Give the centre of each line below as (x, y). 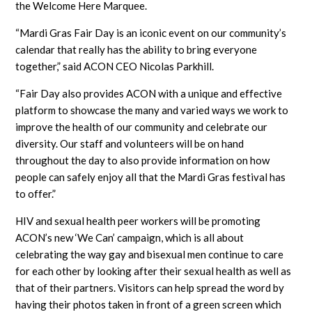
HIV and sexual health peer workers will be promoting (138, 220)
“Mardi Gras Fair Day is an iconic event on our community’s (151, 32)
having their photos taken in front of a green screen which (149, 304)
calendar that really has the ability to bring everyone (136, 49)
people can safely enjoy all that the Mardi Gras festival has (151, 177)
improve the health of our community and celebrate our (142, 126)
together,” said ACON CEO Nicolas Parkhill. (115, 66)
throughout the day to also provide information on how (143, 160)
